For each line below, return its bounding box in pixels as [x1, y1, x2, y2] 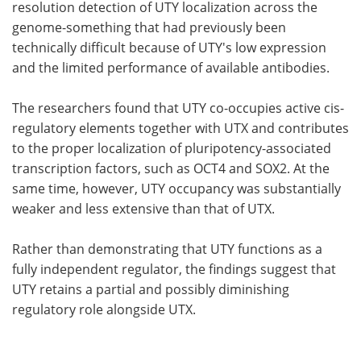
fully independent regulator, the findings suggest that [12, 259, 336, 278]
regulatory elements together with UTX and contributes [12, 118, 349, 137]
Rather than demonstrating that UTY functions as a [12, 239, 322, 258]
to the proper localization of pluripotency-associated [12, 139, 331, 157]
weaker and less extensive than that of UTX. [12, 199, 275, 218]
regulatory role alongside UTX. [12, 300, 196, 318]
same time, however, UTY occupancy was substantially [12, 179, 341, 197]
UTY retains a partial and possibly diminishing [12, 280, 289, 298]
